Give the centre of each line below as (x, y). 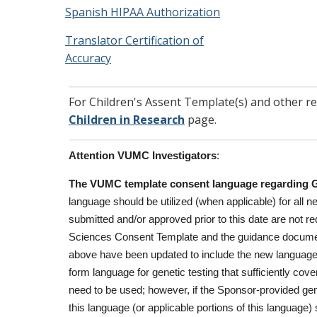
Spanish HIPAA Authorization (143, 12)
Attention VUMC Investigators (143, 156)
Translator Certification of (134, 40)
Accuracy (88, 58)
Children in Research (127, 120)
